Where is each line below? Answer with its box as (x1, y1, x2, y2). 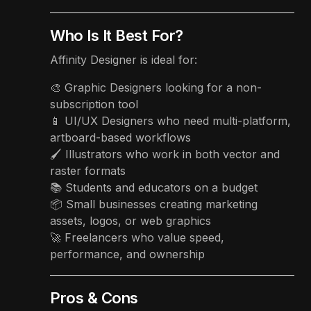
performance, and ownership (50, 246, 205, 261)
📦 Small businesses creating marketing (50, 196, 258, 211)
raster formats (50, 163, 126, 178)
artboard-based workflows (50, 130, 191, 144)
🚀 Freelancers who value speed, (50, 230, 224, 244)
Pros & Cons (50, 288, 138, 307)
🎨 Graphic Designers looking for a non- (50, 80, 262, 94)
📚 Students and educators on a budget (50, 180, 258, 194)
